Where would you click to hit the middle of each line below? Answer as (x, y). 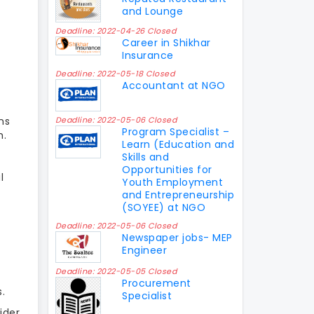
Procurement (157, 283)
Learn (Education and (178, 145)
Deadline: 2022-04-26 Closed (115, 30)
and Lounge (153, 11)
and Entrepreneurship (178, 195)
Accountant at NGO (174, 85)
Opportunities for (167, 170)
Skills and (146, 157)
